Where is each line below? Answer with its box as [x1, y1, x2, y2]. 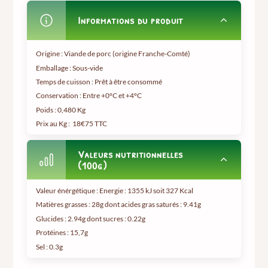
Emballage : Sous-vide [36, 63, 103, 72]
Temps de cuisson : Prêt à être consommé [36, 77, 163, 86]
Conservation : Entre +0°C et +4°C [36, 91, 142, 100]
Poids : [36, 105, 58, 114]
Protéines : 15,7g [36, 228, 89, 237]
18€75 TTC [72, 119, 108, 129]
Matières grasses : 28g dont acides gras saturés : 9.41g [36, 200, 202, 209]
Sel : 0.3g [36, 242, 63, 251]
